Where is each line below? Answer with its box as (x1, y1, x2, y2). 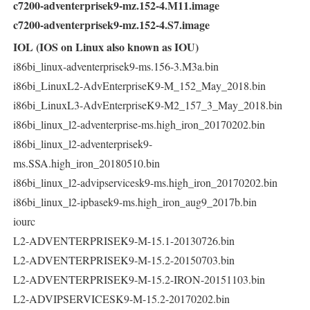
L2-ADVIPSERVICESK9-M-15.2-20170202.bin (13, 291, 230, 306)
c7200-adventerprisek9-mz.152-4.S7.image (13, 16, 210, 33)
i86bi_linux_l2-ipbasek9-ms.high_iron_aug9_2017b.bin (13, 194, 257, 209)
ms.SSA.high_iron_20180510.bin (13, 155, 160, 170)
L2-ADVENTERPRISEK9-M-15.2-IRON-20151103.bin (13, 271, 265, 286)
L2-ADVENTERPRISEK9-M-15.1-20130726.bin (13, 232, 235, 248)
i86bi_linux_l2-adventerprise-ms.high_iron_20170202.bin (13, 116, 265, 131)
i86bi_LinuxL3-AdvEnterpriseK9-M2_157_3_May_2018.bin (13, 97, 282, 112)
